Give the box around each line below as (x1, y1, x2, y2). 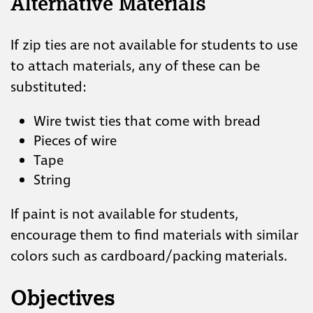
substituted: (10, 77, 87, 97)
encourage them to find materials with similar (10, 225, 298, 245)
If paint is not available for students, (10, 204, 238, 224)
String (34, 170, 71, 190)
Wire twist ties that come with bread (34, 111, 261, 131)
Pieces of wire (34, 131, 117, 151)
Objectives (10, 284, 115, 311)
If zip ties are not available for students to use (10, 35, 298, 55)
